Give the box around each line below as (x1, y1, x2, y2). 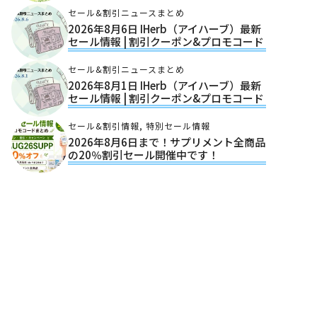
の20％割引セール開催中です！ (68, 147, 219, 162)
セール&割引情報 (68, 120, 139, 132)
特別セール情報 (146, 120, 210, 132)
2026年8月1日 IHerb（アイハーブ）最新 (68, 78, 261, 93)
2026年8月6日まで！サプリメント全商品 (68, 134, 265, 149)
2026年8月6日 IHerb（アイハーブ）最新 (68, 21, 261, 36)
